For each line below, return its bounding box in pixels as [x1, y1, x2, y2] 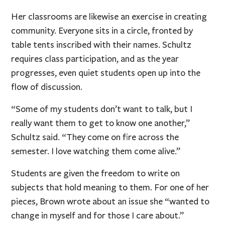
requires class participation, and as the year [11, 53, 179, 64]
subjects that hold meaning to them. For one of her [11, 181, 209, 193]
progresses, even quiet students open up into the [11, 67, 201, 78]
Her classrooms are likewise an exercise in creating [11, 11, 207, 22]
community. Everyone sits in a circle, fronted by [11, 25, 193, 36]
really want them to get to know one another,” [11, 117, 190, 129]
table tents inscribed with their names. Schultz [11, 39, 192, 50]
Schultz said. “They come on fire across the [11, 131, 179, 143]
